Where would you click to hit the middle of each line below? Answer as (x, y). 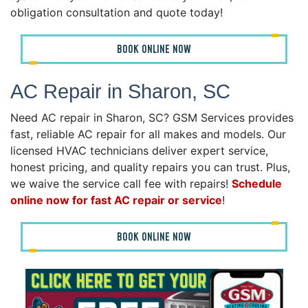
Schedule (257, 184)
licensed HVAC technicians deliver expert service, (139, 151)
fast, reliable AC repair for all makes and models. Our (148, 134)
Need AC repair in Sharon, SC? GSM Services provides (152, 118)
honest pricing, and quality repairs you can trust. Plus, (150, 167)
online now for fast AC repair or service (116, 200)
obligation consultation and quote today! (117, 13)
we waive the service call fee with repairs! (121, 184)
